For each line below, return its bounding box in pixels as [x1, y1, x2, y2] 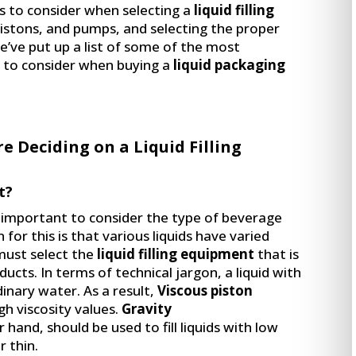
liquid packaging [173, 55, 286, 74]
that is [257, 244, 300, 263]
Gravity [122, 299, 172, 318]
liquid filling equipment [97, 244, 255, 263]
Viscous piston [157, 281, 253, 300]
